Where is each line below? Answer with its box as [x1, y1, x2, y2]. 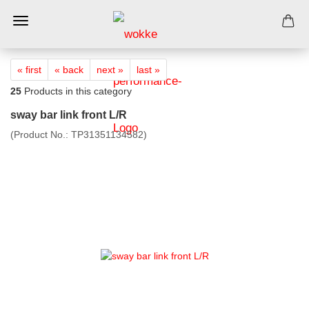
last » [137, 64, 160, 75]
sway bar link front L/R [10, 109, 127, 121]
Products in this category [21, 86, 132, 97]
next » [97, 64, 123, 75]
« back [54, 64, 83, 75]
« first [17, 64, 41, 75]
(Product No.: [10, 129, 71, 140]
